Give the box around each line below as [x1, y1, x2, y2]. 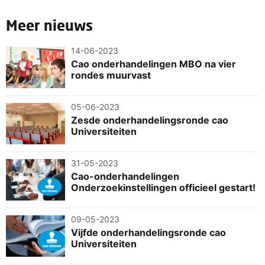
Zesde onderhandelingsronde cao [71, 114, 228, 126]
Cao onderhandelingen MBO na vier [71, 57, 236, 70]
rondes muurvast [71, 69, 151, 81]
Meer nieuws [6, 16, 93, 34]
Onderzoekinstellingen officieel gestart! [71, 181, 256, 193]
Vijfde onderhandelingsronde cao [71, 226, 226, 238]
